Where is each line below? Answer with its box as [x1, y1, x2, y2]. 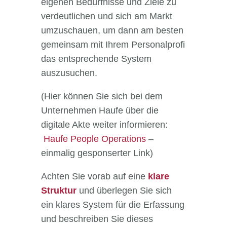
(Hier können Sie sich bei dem [41, 91, 163, 102]
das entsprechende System [41, 54, 152, 64]
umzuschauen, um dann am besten [41, 25, 183, 36]
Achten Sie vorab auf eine [41, 171, 148, 182]
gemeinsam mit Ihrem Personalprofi [41, 40, 185, 50]
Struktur [41, 185, 77, 196]
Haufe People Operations [43, 134, 146, 144]
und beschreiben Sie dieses [41, 214, 153, 224]
